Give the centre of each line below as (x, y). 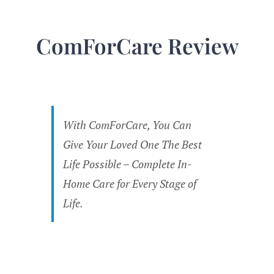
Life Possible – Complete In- (127, 164)
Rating (199, 264)
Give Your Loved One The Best (132, 145)
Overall (201, 244)
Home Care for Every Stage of (129, 184)
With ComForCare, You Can (127, 125)
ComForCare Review (137, 46)
